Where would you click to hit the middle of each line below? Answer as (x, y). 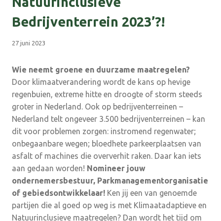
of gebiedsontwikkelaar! (58, 193)
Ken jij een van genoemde (151, 193)
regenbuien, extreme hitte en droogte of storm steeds (107, 94)
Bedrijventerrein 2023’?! (88, 22)
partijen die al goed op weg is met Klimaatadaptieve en (109, 205)
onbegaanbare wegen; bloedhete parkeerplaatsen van (107, 144)
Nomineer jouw (116, 168)
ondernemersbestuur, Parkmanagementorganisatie (110, 181)
